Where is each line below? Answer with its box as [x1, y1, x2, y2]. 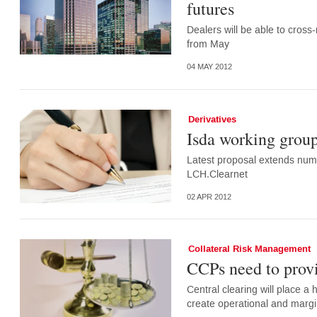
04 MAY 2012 [186, 62, 232, 72]
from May [186, 37, 229, 51]
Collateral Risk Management [188, 243, 311, 256]
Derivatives [188, 113, 236, 126]
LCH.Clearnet [186, 167, 248, 181]
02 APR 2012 [186, 192, 231, 202]
